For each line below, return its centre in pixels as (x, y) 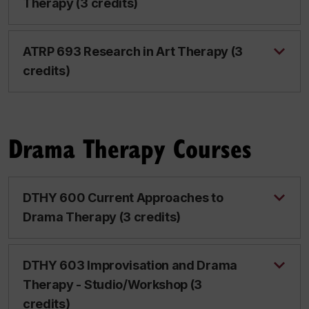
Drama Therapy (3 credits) (102, 217)
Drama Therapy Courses (130, 148)
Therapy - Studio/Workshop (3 (113, 285)
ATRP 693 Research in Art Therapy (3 (133, 51)
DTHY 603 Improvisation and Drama (130, 265)
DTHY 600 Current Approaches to (123, 198)
